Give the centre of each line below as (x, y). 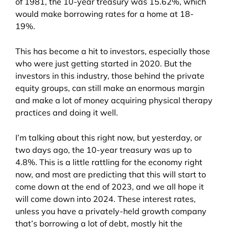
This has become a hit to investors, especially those (113, 51)
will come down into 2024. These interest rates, (106, 199)
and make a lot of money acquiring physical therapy (114, 100)
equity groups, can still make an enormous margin (110, 88)
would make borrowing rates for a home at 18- (105, 14)
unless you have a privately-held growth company (111, 211)
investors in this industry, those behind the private (110, 76)
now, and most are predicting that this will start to (111, 175)
